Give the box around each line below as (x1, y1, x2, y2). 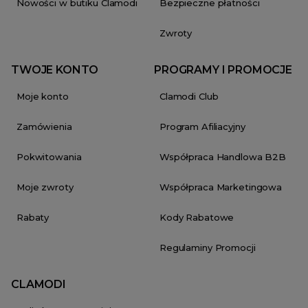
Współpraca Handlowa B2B (159, 151, 287, 163)
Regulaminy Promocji (159, 242, 256, 254)
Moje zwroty (16, 181, 74, 193)
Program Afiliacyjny (159, 121, 245, 133)
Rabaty (16, 212, 49, 223)
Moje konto (16, 91, 69, 102)
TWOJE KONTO (11, 63, 99, 77)
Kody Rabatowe (159, 212, 234, 223)
